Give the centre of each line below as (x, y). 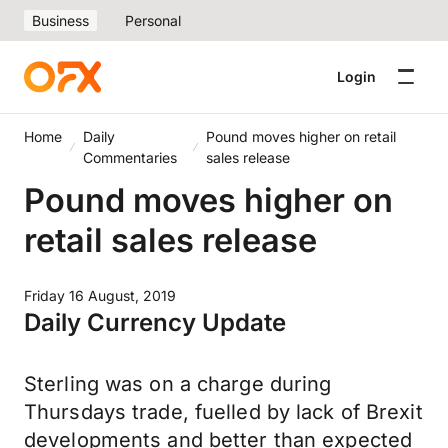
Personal (153, 20)
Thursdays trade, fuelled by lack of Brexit (223, 412)
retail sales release (170, 240)
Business (60, 20)
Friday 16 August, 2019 (100, 295)
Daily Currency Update (155, 322)
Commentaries (129, 157)
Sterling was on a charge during (178, 384)
